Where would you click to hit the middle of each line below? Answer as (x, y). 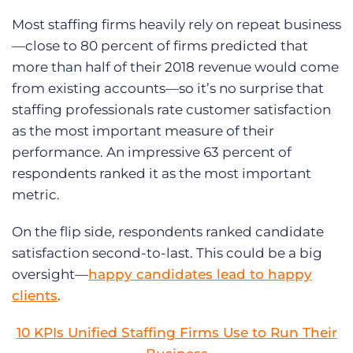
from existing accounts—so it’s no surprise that (168, 89)
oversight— (50, 275)
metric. (36, 195)
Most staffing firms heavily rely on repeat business (176, 25)
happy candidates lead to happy (200, 275)
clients (35, 296)
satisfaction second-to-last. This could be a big (167, 253)
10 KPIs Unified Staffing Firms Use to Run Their (176, 333)
